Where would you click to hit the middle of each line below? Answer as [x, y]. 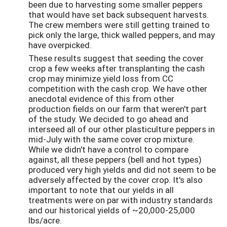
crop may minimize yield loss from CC [101, 79]
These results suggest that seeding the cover [116, 58]
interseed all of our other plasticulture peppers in [122, 129]
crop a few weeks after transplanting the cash [117, 68]
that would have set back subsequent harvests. [119, 14]
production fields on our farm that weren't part [118, 109]
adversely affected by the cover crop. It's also [116, 180]
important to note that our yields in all [101, 190]
